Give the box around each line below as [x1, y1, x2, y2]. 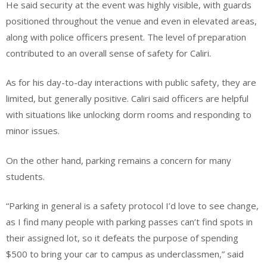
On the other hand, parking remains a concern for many [6, 154, 231, 166]
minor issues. [6, 125, 62, 137]
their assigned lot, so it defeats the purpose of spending [6, 232, 238, 244]
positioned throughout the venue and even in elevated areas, [6, 14, 257, 27]
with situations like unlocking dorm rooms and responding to [6, 108, 252, 121]
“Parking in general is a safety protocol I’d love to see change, [6, 200, 259, 212]
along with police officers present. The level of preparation [6, 30, 246, 43]
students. [6, 170, 47, 182]
